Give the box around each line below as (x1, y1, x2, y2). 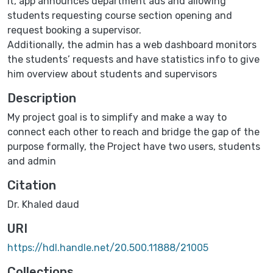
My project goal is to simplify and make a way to (7, 111, 227, 123)
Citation (7, 177, 56, 193)
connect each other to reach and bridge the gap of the (7, 126, 260, 138)
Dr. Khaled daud (7, 198, 79, 210)
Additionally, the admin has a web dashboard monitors (7, 38, 257, 51)
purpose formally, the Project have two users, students (7, 140, 260, 152)
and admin (7, 155, 56, 167)
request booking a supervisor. (7, 24, 141, 36)
